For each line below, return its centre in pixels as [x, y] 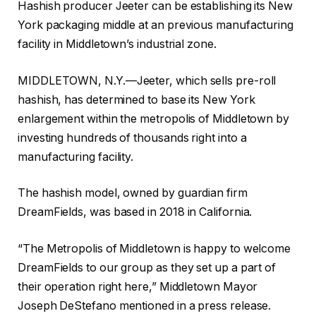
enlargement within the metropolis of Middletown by [154, 119]
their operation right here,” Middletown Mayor [138, 286]
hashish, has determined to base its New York [136, 99]
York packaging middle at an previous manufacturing [156, 25]
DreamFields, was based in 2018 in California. [135, 212]
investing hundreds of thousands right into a [132, 138]
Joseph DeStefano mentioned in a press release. [145, 305]
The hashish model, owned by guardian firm [133, 193]
